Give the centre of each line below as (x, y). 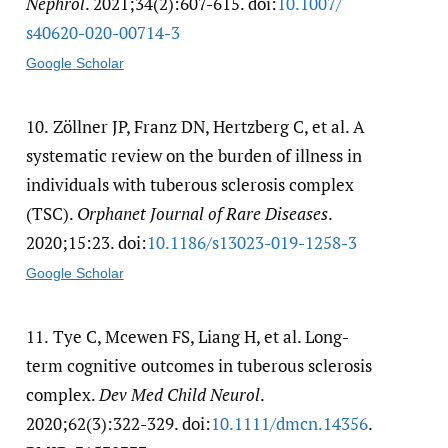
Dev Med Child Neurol (179, 394)
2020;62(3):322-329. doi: (118, 423)
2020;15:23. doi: (86, 242)
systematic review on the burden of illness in (193, 155)
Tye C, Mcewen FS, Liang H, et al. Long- (201, 336)
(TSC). (51, 213)
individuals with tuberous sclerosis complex (189, 184)
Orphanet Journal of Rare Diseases (202, 213)
